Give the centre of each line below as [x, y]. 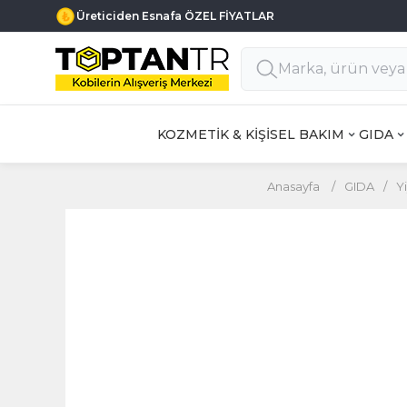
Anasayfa [293, 186]
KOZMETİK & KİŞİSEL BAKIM [251, 134]
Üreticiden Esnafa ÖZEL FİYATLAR [175, 16]
